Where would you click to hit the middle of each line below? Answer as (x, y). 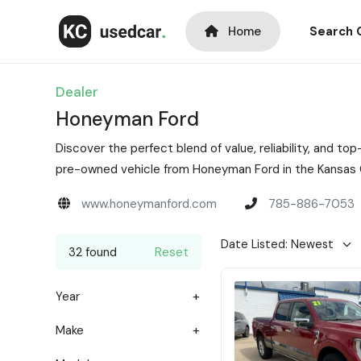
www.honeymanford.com (149, 204)
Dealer (77, 92)
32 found (93, 252)
